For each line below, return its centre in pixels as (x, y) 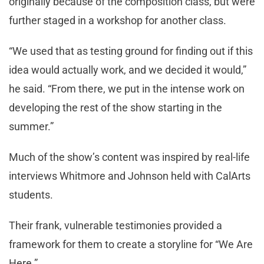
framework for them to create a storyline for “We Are (131, 245)
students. (31, 195)
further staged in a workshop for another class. (118, 21)
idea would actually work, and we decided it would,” (128, 70)
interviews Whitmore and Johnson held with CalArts (130, 176)
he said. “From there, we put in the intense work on (127, 89)
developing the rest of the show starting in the (115, 108)
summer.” (31, 127)
